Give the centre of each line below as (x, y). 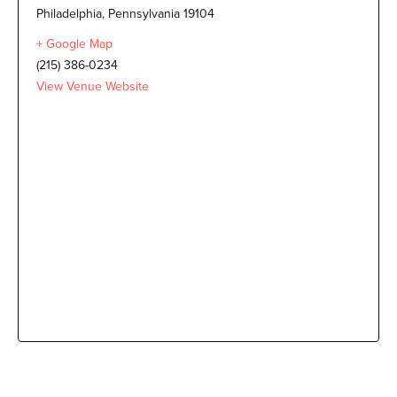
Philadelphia (69, 14)
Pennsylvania (144, 14)
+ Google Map (74, 44)
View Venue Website (93, 87)
